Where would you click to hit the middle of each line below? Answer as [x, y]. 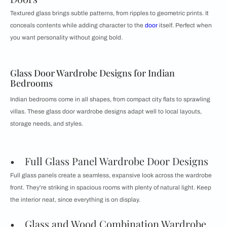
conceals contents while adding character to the [78, 26]
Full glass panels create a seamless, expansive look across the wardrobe [111, 176]
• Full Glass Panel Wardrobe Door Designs [109, 161]
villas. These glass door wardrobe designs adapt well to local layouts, [106, 112]
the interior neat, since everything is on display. [75, 200]
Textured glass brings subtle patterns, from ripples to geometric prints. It [109, 13]
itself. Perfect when [185, 26]
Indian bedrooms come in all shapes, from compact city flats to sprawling [110, 100]
